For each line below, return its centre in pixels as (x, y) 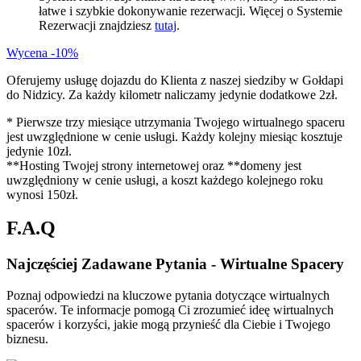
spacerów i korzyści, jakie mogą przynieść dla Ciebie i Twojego (168, 325)
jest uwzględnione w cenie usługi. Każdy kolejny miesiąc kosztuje (174, 136)
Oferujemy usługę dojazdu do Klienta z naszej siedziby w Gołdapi (175, 80)
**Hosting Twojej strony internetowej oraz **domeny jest (154, 165)
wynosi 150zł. (42, 194)
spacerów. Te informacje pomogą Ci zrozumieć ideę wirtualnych (170, 310)
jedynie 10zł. (39, 151)
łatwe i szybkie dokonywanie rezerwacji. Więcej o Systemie (191, 10)
